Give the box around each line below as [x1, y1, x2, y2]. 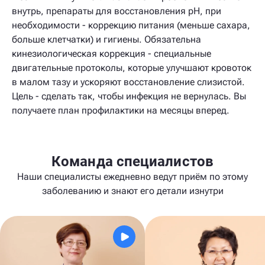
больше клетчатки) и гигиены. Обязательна [12, 34, 201, 46]
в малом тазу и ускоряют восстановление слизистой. [12, 76, 245, 88]
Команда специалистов [51, 153, 214, 170]
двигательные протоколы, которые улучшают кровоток [12, 62, 251, 74]
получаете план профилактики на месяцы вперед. [12, 105, 230, 117]
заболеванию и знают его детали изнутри [41, 185, 224, 197]
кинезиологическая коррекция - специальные [12, 48, 211, 60]
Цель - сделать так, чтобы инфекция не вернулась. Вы [12, 91, 246, 102]
